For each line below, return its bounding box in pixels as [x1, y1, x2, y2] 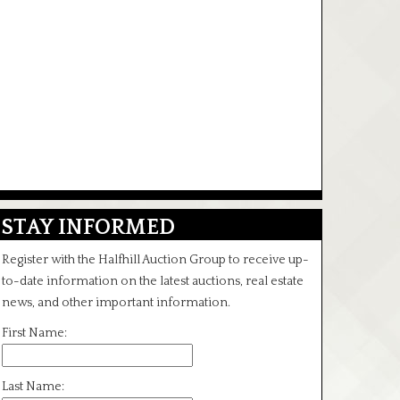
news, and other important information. [2, 296, 230, 310]
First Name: [2, 326, 67, 340]
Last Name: [2, 379, 64, 394]
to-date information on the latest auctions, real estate [2, 274, 304, 288]
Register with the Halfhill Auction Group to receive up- [2, 253, 309, 267]
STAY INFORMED [2, 215, 175, 239]
